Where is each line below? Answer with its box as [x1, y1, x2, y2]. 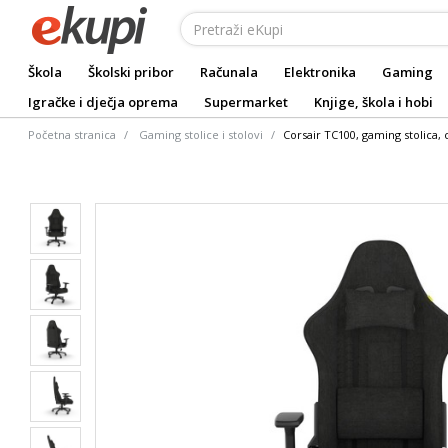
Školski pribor [88, 63, 174, 81]
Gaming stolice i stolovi [139, 127, 263, 142]
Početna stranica [28, 127, 116, 142]
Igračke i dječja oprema [28, 93, 178, 111]
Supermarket [204, 93, 288, 111]
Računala [200, 63, 258, 81]
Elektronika [284, 63, 356, 81]
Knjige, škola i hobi [314, 93, 433, 111]
